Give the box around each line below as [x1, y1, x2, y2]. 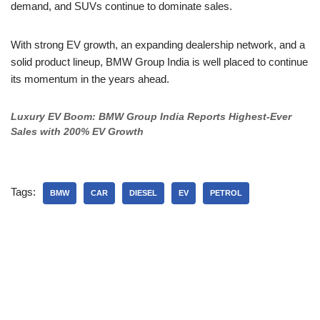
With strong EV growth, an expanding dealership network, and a [11, 39, 305, 51]
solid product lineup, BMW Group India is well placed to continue [11, 56, 308, 69]
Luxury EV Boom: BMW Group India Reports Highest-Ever [11, 111, 291, 123]
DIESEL [129, 189, 157, 198]
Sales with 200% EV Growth [11, 126, 144, 138]
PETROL [210, 189, 242, 198]
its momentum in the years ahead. [11, 73, 169, 86]
